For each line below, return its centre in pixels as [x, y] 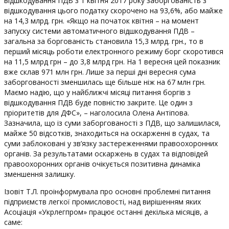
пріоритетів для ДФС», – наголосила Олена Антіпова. [98, 113]
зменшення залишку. [40, 174]
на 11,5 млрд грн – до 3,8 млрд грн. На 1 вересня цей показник [112, 62]
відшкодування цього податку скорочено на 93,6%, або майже [113, 10]
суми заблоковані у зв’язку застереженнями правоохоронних [111, 143]
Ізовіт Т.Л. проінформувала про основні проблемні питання [107, 191]
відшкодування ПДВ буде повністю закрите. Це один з [98, 102]
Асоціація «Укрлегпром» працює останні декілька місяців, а [106, 212]
